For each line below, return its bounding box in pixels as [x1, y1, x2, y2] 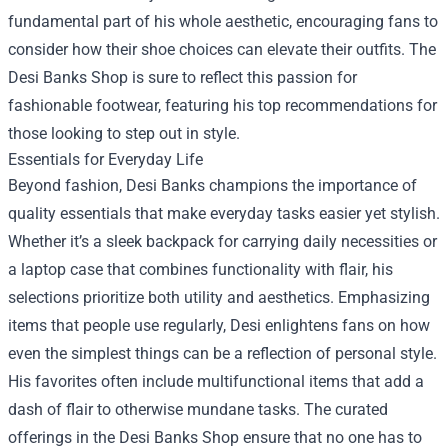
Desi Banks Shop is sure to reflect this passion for [8, 67, 357, 87]
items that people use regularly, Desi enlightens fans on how [8, 315, 430, 335]
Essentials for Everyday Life [8, 149, 203, 169]
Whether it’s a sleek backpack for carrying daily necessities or [8, 231, 437, 251]
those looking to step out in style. [8, 123, 240, 143]
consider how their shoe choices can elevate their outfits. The [8, 39, 436, 59]
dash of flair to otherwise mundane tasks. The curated [8, 399, 388, 419]
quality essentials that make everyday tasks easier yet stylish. [8, 203, 440, 223]
